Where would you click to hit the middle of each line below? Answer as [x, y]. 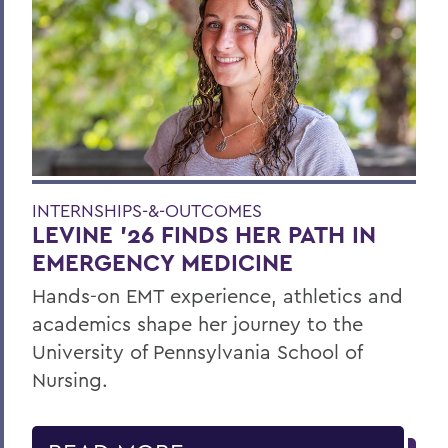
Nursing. [70, 380]
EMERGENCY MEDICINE [162, 263]
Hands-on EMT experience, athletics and [217, 296]
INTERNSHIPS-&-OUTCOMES [147, 211]
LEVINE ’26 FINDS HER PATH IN [204, 235]
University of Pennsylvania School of [197, 352]
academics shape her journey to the [197, 324]
